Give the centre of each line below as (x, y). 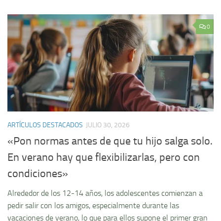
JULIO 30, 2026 (108, 125)
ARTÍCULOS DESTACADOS (45, 125)
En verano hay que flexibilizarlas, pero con (104, 158)
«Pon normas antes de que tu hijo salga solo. (110, 141)
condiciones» (38, 174)
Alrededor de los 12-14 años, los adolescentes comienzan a (105, 193)
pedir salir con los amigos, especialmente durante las (93, 206)
